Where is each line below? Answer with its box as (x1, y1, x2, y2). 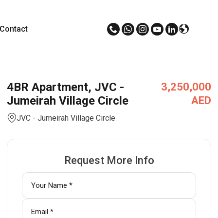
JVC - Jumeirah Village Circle (17, 113, 115, 123)
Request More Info (64, 154, 154, 166)
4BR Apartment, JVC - (7, 80, 124, 94)
